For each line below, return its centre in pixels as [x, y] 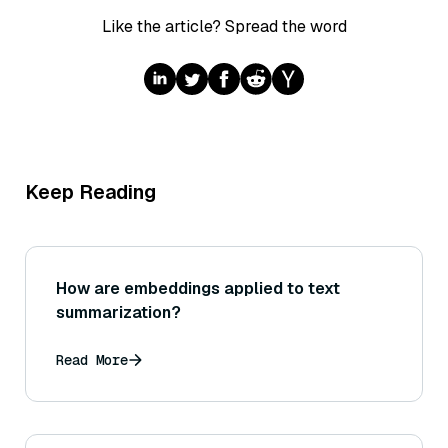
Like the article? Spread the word [224, 27]
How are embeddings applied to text [198, 289]
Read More [92, 360]
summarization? [118, 313]
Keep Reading [90, 192]
